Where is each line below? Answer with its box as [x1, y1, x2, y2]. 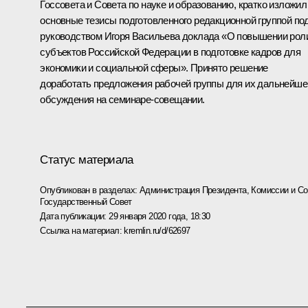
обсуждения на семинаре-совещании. [40, 93, 205, 106]
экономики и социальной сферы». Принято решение [40, 62, 268, 74]
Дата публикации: [40, 210, 109, 221]
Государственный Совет [40, 196, 132, 207]
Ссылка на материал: [40, 225, 124, 236]
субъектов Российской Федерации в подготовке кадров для [40, 46, 300, 58]
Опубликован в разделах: [40, 184, 140, 195]
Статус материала [40, 153, 133, 166]
